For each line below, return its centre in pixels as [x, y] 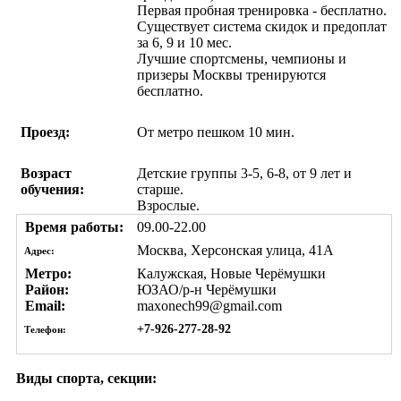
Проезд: [45, 132]
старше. [160, 189]
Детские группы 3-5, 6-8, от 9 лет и [244, 173]
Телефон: [44, 329]
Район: [45, 289]
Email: [43, 305]
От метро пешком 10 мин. [216, 132]
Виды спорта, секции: [86, 378]
